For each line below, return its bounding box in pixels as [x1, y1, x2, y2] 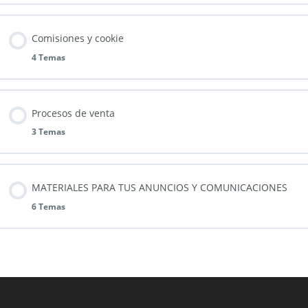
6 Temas [32, 201, 65, 212]
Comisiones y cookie [32, 31, 124, 45]
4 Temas [32, 52, 65, 63]
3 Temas [32, 126, 65, 137]
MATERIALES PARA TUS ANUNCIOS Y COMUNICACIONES [32, 181, 287, 195]
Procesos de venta [32, 106, 115, 120]
